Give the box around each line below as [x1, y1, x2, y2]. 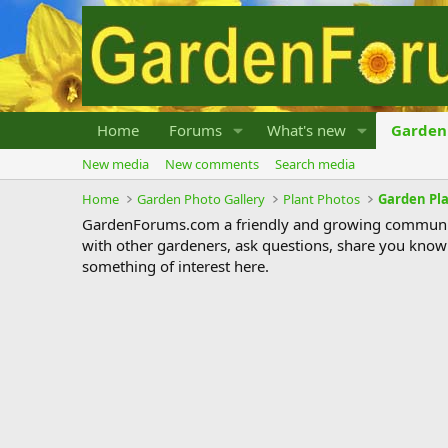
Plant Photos [283, 190, 361, 208]
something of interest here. [82, 256, 269, 276]
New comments [165, 155, 259, 173]
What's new [266, 120, 346, 140]
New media [82, 155, 149, 173]
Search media [275, 155, 355, 173]
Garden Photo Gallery [137, 190, 266, 208]
